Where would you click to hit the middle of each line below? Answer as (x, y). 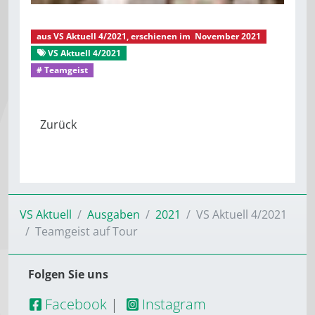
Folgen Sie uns (68, 275)
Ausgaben (114, 215)
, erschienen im (159, 36)
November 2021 (226, 36)
